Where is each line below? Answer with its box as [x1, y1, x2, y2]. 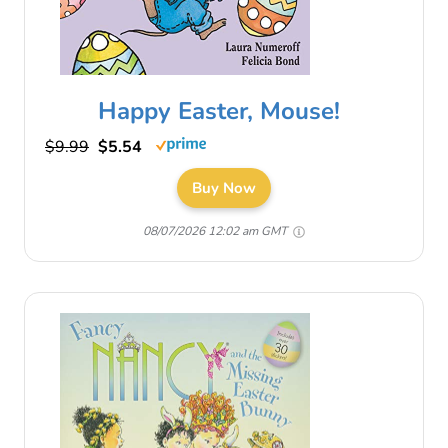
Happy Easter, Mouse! [98, 94, 340, 127]
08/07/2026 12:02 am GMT [143, 222, 290, 239]
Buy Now [192, 177, 256, 198]
